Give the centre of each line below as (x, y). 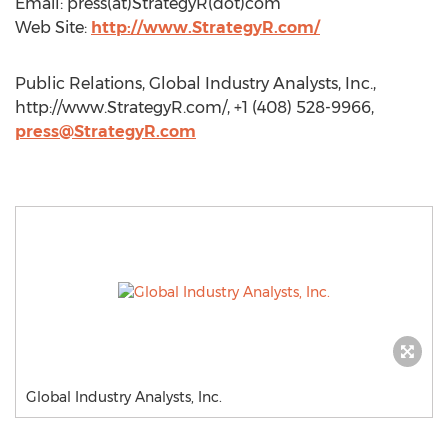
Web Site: (53, 27)
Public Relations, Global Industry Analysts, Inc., (195, 83)
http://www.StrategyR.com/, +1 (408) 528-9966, (194, 107)
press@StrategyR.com (105, 131)
